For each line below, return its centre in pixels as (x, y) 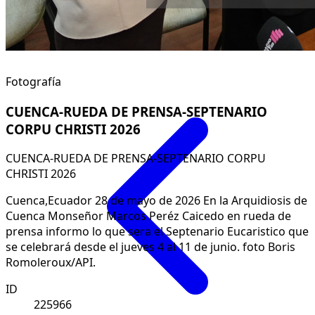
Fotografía (33, 82)
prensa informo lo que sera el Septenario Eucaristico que (157, 232)
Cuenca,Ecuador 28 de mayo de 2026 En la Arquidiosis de (156, 201)
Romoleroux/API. (51, 263)
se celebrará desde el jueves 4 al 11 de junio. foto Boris (150, 247)
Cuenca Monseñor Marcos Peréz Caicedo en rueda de (148, 216)
